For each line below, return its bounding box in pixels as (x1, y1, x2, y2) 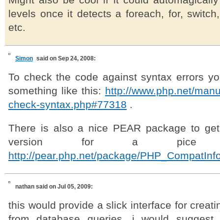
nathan (15, 183, 36, 190)
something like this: (8, 85, 105, 97)
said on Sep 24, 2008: (36, 55, 96, 62)
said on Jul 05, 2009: (36, 183, 93, 190)
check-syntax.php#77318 (8, 99, 127, 110)
